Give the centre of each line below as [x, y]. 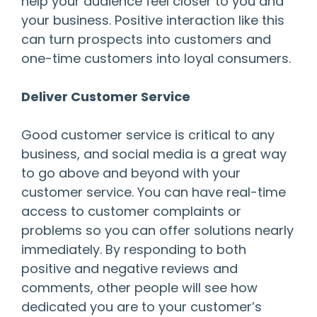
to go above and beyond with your [131, 173]
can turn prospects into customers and [146, 40]
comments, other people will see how [139, 288]
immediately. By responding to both [134, 250]
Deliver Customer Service [106, 97]
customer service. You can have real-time [154, 192]
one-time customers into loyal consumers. [156, 59]
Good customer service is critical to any [148, 135]
